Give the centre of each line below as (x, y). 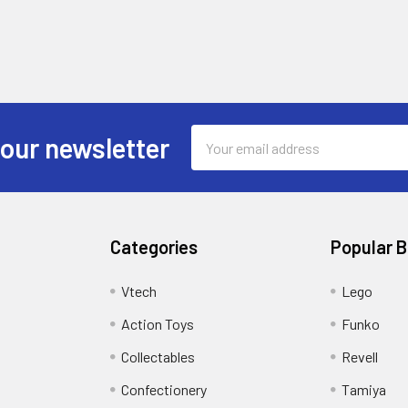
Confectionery (164, 389)
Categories (154, 247)
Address (216, 157)
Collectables (158, 357)
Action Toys (158, 324)
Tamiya (363, 389)
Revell (359, 357)
